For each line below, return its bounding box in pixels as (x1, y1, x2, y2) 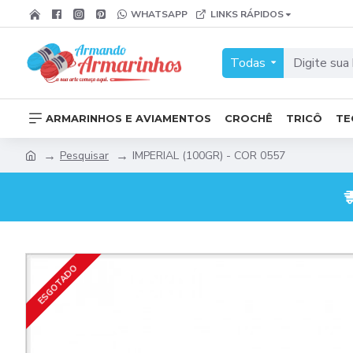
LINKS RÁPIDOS (210, 7, 284, 20)
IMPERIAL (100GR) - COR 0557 (132, 147, 285, 163)
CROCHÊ (225, 111, 273, 124)
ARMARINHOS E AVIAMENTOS (46, 111, 211, 124)
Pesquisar (60, 147, 109, 163)
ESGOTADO (35, 262, 80, 307)
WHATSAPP (131, 7, 188, 20)
